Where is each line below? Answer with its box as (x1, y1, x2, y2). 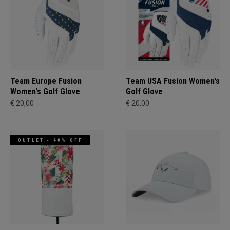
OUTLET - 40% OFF (18, 138, 83, 143)
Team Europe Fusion (10, 76, 82, 86)
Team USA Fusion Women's (126, 76, 220, 86)
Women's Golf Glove (10, 87, 80, 97)
